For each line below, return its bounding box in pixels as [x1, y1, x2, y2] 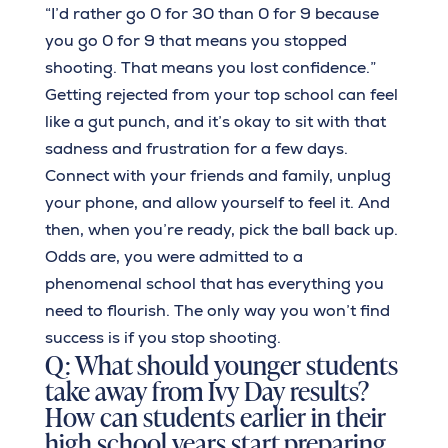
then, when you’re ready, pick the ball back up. [44, 219, 398, 241]
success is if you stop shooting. [44, 327, 281, 349]
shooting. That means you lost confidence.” [44, 57, 376, 79]
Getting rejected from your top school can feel [44, 84, 398, 106]
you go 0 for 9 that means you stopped [44, 30, 347, 52]
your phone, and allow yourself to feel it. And [44, 192, 390, 214]
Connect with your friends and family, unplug [44, 165, 391, 187]
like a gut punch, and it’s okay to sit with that [44, 111, 386, 133]
